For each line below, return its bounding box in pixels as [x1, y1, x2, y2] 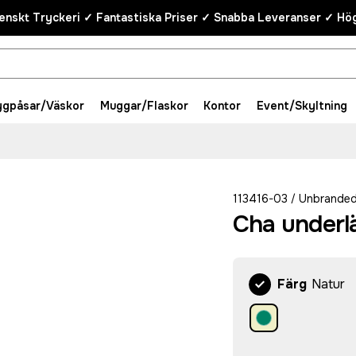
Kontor [203, 99, 242, 113]
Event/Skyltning [256, 99, 347, 113]
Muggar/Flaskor [99, 99, 188, 113]
